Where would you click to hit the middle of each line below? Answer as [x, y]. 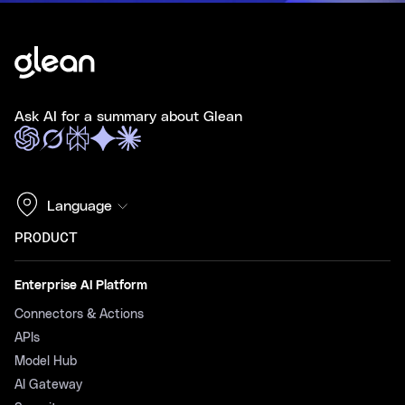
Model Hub [46, 361]
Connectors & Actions [79, 314]
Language [80, 206]
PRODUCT [46, 237]
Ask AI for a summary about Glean [128, 116]
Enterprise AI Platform [81, 285]
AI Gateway [48, 385]
